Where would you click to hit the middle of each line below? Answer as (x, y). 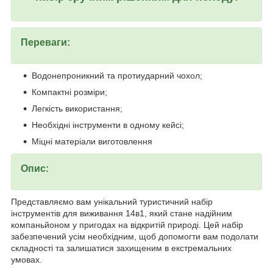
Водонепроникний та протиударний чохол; (117, 76)
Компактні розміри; (69, 92)
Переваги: (45, 43)
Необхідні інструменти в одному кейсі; (108, 125)
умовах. (27, 260)
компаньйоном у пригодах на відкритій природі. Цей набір (127, 225)
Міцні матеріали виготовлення (92, 142)
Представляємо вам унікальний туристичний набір (112, 202)
